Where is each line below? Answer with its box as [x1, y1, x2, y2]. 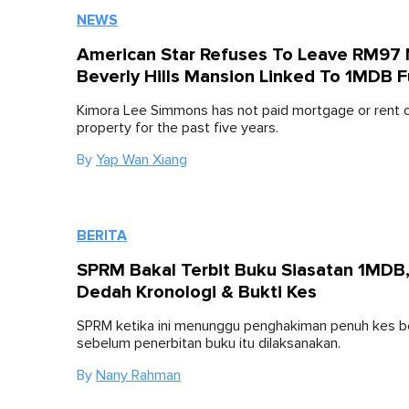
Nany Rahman [96, 368, 181, 383]
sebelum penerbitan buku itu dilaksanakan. [77, 336, 341, 351]
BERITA [77, 226, 127, 245]
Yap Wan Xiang [96, 152, 187, 167]
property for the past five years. [77, 121, 278, 135]
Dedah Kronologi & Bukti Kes [77, 281, 317, 303]
